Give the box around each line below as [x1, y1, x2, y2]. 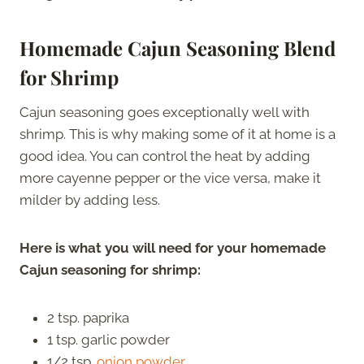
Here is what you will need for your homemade [19, 239, 326, 256]
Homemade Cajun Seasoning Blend [19, 34, 336, 61]
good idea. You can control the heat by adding [19, 147, 310, 164]
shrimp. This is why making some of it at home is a [19, 125, 336, 142]
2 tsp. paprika [47, 309, 129, 326]
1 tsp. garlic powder [47, 331, 170, 348]
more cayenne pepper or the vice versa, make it [19, 169, 321, 186]
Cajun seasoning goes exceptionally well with [19, 103, 310, 120]
